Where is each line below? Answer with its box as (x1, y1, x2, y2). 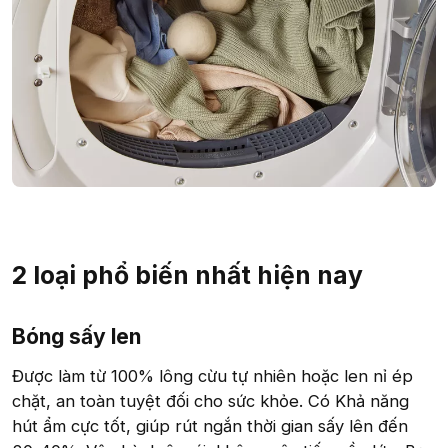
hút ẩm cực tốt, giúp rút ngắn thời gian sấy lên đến (12, 416, 408, 437)
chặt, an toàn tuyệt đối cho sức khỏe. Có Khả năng (12, 391, 409, 412)
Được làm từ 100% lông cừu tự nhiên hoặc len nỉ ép (12, 366, 413, 387)
